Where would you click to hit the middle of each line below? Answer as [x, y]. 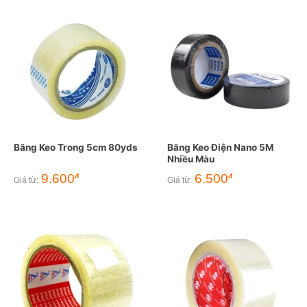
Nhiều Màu [191, 159]
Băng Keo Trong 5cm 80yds [75, 148]
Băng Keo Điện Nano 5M [220, 148]
